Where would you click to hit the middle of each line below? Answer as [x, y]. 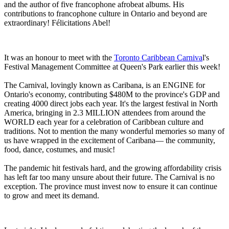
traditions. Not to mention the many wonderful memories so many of [114, 131]
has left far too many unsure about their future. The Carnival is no [109, 177]
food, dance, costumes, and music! [60, 149]
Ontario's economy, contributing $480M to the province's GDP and [112, 94]
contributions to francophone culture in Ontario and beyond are [106, 13]
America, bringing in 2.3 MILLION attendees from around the [105, 112]
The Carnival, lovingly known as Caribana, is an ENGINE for [105, 85]
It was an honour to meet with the [59, 57]
